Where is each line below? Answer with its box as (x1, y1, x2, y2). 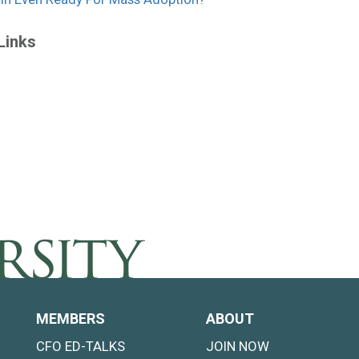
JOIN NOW (205, 338, 269, 354)
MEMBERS (36, 310, 105, 327)
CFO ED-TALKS (36, 338, 125, 354)
